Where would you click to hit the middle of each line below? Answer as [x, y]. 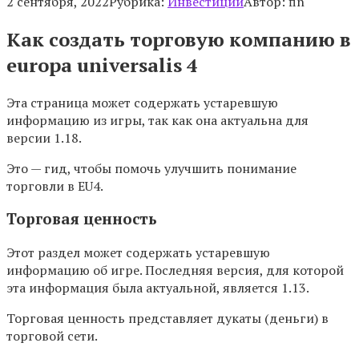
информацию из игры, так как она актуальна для [157, 120]
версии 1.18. [44, 137]
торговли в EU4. [55, 186]
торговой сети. [52, 336]
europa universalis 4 [102, 65]
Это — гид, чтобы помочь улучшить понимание [151, 168]
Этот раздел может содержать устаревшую [138, 253]
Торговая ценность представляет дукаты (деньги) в [167, 319]
